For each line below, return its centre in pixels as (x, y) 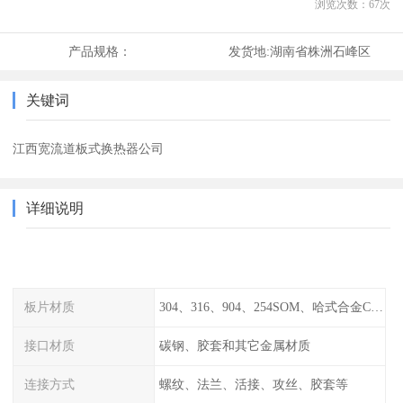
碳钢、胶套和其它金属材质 (234, 345)
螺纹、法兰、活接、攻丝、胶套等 (253, 384)
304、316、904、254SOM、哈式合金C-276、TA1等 (376, 307)
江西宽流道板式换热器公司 (89, 149)
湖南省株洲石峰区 (320, 52)
